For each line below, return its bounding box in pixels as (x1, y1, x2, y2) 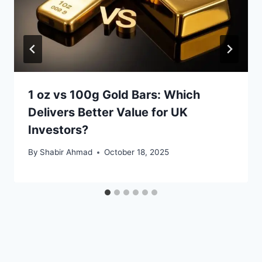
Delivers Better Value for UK (28, 105, 188, 119)
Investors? (28, 122, 88, 137)
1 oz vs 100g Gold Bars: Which (28, 87, 200, 102)
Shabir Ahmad (40, 147, 93, 157)
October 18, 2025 (104, 147, 170, 157)
